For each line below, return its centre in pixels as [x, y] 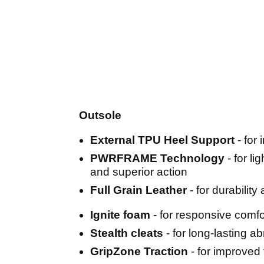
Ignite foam [122, 215]
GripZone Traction [139, 252]
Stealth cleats [127, 233]
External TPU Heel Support [164, 140]
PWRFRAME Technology [157, 159]
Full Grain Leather [138, 190]
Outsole [100, 115]
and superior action [139, 172]
